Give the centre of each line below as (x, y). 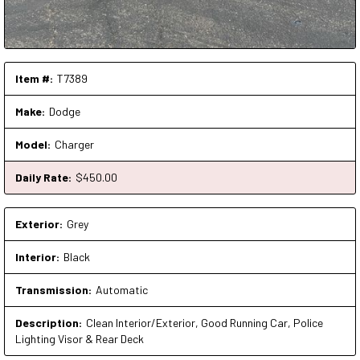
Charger (74, 144)
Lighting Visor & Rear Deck (80, 338)
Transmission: (53, 289)
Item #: (34, 78)
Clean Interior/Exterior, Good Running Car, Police (205, 322)
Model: (33, 144)
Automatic (122, 289)
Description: (49, 322)
